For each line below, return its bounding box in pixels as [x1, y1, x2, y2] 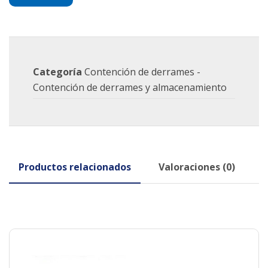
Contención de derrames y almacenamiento [33, 81, 227, 94]
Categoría [33, 65, 82, 78]
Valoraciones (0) [159, 160, 235, 173]
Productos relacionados [19, 160, 131, 173]
